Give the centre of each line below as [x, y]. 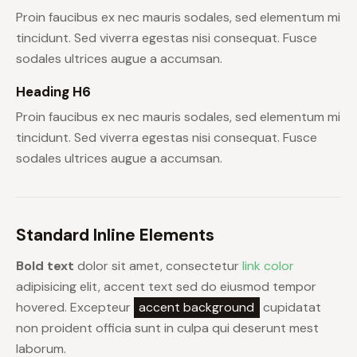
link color [268, 266]
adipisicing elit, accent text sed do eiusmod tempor [166, 287]
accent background [197, 308]
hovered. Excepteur [75, 308]
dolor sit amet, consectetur [158, 266]
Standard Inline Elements [115, 235]
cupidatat [290, 308]
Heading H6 [53, 92]
